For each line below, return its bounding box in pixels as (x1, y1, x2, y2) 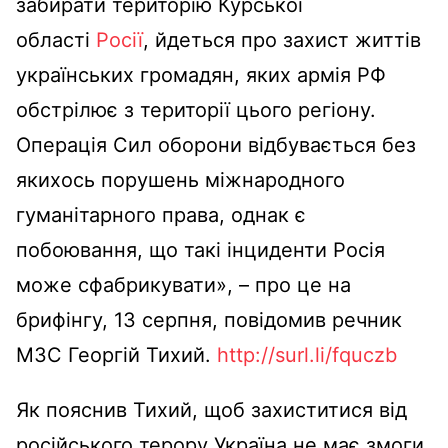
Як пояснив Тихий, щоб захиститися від (16, 397, 407, 422)
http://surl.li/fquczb (217, 342, 397, 367)
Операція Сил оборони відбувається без (16, 132, 416, 157)
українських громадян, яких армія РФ (16, 62, 386, 87)
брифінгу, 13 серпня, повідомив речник (16, 307, 402, 332)
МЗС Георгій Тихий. (16, 342, 217, 367)
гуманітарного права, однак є (16, 202, 306, 227)
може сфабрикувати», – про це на (16, 272, 351, 297)
